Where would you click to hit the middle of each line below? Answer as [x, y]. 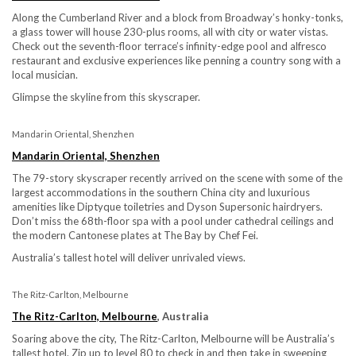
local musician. [45, 74]
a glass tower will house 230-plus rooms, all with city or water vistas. [170, 31]
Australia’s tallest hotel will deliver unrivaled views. [129, 257]
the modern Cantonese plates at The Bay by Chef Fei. [135, 235]
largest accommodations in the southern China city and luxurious [161, 192]
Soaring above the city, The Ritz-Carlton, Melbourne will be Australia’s [173, 338]
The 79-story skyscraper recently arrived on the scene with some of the [177, 178]
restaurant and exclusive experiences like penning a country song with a [176, 60]
